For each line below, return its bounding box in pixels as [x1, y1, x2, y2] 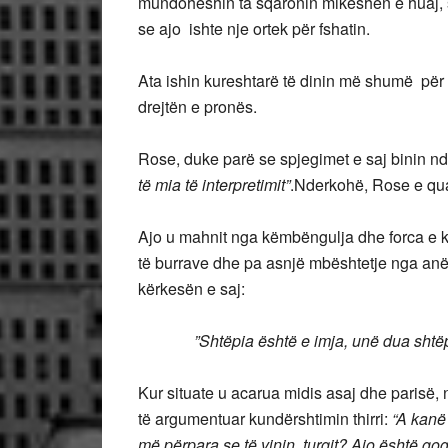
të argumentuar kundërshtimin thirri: [138, 407, 392, 430]
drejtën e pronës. [138, 95, 257, 118]
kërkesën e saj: [138, 277, 249, 300]
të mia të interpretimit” [138, 173, 290, 196]
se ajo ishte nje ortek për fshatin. [138, 17, 370, 40]
